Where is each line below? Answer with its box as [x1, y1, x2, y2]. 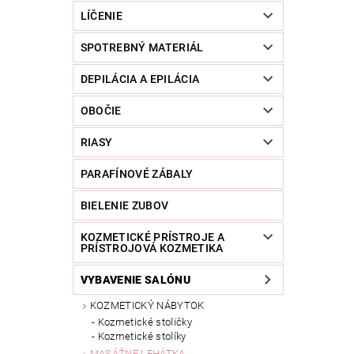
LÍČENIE [80, 9, 123, 23]
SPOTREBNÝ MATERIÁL [80, 41, 204, 55]
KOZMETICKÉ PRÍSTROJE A [80, 231, 224, 244]
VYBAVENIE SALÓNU [80, 273, 190, 287]
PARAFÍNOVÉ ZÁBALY [80, 168, 194, 181]
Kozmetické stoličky [97, 315, 192, 328]
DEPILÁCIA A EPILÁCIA [80, 73, 200, 86]
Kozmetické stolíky [97, 330, 186, 342]
